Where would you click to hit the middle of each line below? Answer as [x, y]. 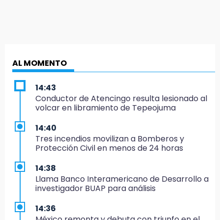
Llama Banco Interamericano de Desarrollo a [122, 179]
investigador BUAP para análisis [96, 189]
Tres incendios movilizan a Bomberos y [110, 139]
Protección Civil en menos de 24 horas [109, 148]
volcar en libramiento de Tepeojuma [106, 108]
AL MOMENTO [40, 63]
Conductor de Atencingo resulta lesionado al [121, 99]
